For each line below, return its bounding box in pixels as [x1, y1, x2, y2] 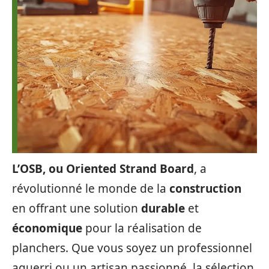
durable [141, 201, 185, 216]
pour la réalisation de [82, 220, 202, 236]
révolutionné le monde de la [12, 181, 169, 196]
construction [169, 181, 241, 196]
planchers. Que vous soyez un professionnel [12, 240, 252, 256]
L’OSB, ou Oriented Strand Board [12, 161, 194, 177]
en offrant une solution [12, 201, 141, 216]
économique [12, 220, 82, 236]
